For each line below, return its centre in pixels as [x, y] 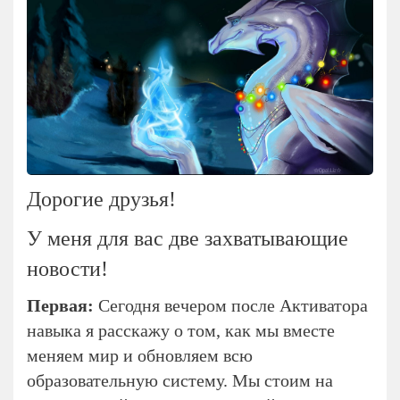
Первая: [62, 305]
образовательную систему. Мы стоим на [180, 380]
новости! [67, 268]
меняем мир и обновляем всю [140, 355]
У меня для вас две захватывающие [187, 238]
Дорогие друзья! [101, 199]
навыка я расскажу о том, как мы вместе [181, 330]
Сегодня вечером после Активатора [233, 305]
